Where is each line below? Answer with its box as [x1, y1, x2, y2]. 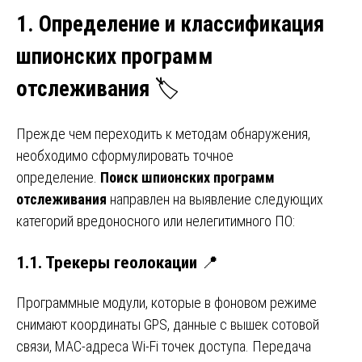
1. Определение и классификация [16, 11, 324, 38]
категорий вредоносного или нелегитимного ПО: [16, 213, 295, 230]
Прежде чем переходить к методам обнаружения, [16, 125, 310, 143]
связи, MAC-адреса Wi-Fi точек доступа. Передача [16, 337, 311, 355]
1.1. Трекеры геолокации [16, 251, 197, 272]
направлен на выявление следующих [107, 191, 323, 208]
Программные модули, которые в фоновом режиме [16, 293, 317, 311]
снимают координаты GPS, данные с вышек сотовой [16, 315, 319, 333]
